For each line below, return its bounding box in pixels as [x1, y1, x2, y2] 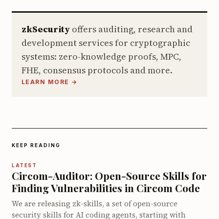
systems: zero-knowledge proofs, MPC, [22, 50, 181, 63]
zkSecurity [22, 22, 70, 35]
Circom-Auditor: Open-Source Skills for [12, 168, 207, 182]
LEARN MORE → [22, 78, 78, 86]
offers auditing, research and [70, 22, 193, 35]
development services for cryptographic [22, 36, 190, 49]
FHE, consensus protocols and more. [22, 64, 173, 76]
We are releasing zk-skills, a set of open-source [12, 198, 177, 209]
